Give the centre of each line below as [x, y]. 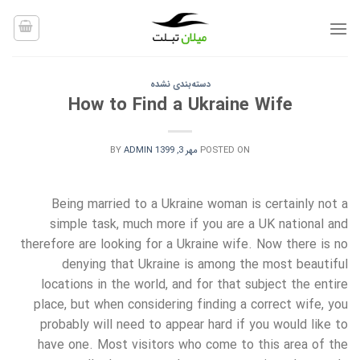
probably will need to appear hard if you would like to [194, 325]
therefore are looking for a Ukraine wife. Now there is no [184, 244]
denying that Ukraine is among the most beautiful [205, 264]
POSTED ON [225, 150]
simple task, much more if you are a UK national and [199, 224]
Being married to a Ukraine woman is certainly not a [200, 204]
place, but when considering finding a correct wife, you [191, 305]
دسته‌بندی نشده [180, 84]
